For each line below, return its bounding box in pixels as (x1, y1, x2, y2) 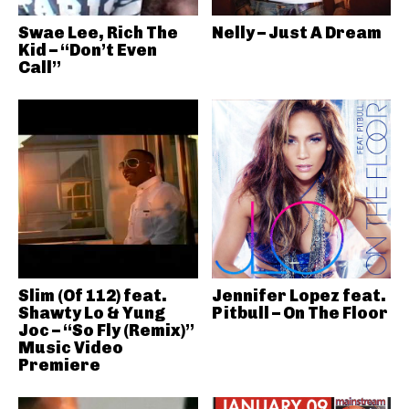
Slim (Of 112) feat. (18, 286, 167, 306)
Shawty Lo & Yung (18, 303, 165, 323)
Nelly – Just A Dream (211, 22, 382, 43)
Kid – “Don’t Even (18, 39, 157, 60)
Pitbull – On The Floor (211, 303, 388, 323)
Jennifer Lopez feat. (211, 286, 386, 306)
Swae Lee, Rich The (18, 22, 178, 43)
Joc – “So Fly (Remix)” (18, 320, 194, 341)
